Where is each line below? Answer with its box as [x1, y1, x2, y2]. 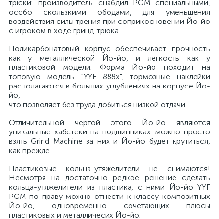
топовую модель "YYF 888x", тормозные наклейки [9, 72, 210, 81]
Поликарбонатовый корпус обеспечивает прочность [9, 44, 210, 53]
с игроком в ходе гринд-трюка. [9, 26, 122, 35]
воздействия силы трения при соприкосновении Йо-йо [9, 17, 210, 26]
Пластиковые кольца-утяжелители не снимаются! [9, 164, 210, 173]
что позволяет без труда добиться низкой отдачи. [9, 100, 187, 109]
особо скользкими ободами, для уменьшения [9, 7, 210, 17]
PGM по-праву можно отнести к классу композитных [9, 192, 210, 201]
